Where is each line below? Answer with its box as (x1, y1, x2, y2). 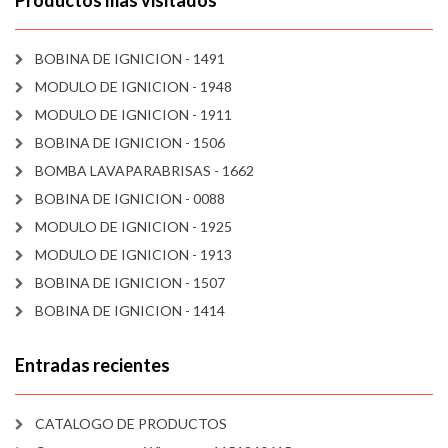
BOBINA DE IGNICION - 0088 (35, 190, 225, 208)
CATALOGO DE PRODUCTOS (35, 415, 227, 433)
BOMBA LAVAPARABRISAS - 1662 (35, 162, 254, 180)
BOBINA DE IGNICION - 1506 (35, 134, 225, 152)
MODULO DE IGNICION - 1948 (35, 78, 232, 96)
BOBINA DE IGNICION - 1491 (35, 50, 225, 68)
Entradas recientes (15, 354, 170, 377)
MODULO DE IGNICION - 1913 (35, 246, 232, 264)
